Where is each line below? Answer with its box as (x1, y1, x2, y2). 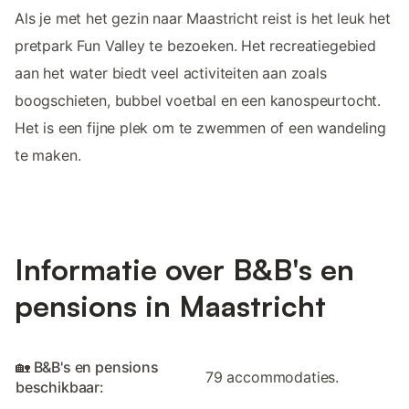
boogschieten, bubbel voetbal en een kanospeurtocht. (15, 90, 382, 110)
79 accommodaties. (205, 368, 340, 387)
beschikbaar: (16, 378, 104, 397)
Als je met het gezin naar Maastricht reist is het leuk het (15, 8, 391, 27)
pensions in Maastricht (15, 288, 326, 325)
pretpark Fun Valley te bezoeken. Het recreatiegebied (15, 36, 376, 55)
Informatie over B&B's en (15, 251, 354, 288)
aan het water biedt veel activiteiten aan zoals (15, 63, 327, 82)
